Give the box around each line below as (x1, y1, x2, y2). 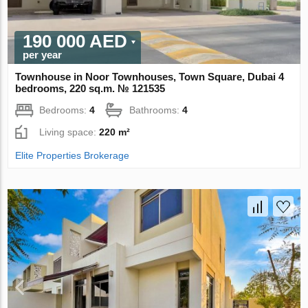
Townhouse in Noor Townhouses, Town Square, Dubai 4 (15, 70, 285, 82)
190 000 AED (23, 30, 128, 52)
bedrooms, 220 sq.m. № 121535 (15, 82, 166, 94)
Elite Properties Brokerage (15, 149, 130, 161)
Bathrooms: (129, 104, 183, 115)
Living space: (39, 126, 100, 137)
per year (23, 48, 63, 60)
